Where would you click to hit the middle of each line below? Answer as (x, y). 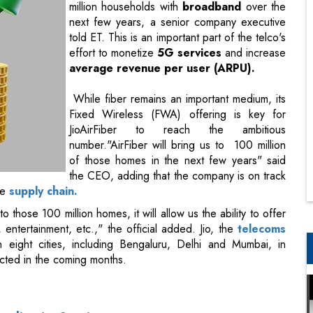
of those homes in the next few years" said (177, 160)
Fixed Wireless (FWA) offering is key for (177, 114)
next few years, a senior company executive (177, 22)
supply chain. (43, 191)
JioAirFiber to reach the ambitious (177, 129)
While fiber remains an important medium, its (177, 99)
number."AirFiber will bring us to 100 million (177, 145)
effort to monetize (111, 52)
